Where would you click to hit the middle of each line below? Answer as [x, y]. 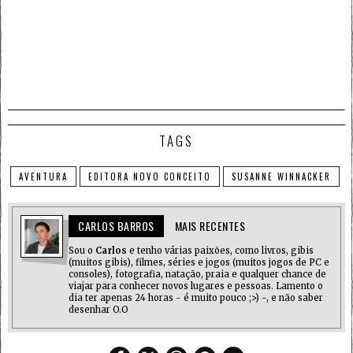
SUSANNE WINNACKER [281, 177]
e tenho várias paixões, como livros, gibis [220, 251]
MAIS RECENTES [210, 226]
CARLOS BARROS [116, 226]
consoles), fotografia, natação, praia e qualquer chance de [197, 275]
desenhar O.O [98, 310]
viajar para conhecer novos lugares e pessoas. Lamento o [196, 286]
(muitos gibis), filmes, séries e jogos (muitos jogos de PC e [199, 263]
